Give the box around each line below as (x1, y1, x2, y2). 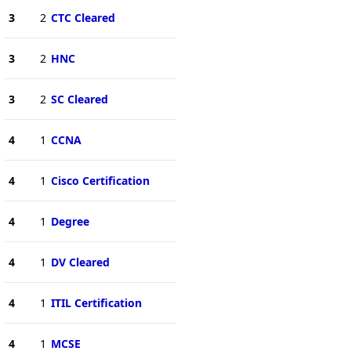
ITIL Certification (50, 295, 142, 310)
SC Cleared (50, 91, 108, 107)
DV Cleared (50, 254, 110, 270)
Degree (50, 213, 89, 229)
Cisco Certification (50, 172, 150, 188)
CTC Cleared (50, 9, 115, 25)
